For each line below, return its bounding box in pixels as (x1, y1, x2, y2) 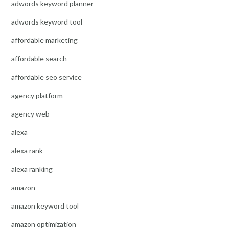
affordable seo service (11, 73, 82, 82)
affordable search (11, 54, 67, 63)
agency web (11, 109, 50, 119)
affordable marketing (11, 36, 78, 45)
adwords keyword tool (11, 17, 82, 27)
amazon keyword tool (11, 201, 79, 211)
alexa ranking (11, 165, 53, 174)
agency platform (11, 91, 63, 100)
